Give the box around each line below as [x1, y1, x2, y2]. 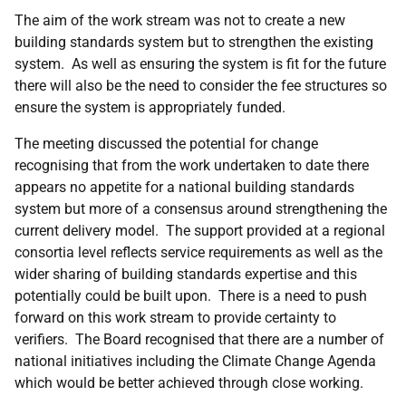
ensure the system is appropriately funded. [14, 99, 285, 116]
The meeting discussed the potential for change [14, 135, 318, 152]
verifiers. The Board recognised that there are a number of [14, 331, 384, 348]
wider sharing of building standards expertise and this [14, 266, 357, 283]
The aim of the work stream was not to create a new [14, 12, 345, 29]
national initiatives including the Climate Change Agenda [14, 353, 376, 370]
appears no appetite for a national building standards [14, 179, 354, 196]
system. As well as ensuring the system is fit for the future [14, 55, 386, 72]
